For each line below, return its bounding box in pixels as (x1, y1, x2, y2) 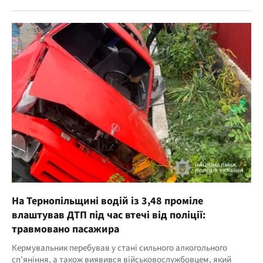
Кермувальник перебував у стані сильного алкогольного (12, 242, 227, 255)
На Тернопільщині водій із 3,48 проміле (12, 194, 203, 209)
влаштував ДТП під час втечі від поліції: (12, 208, 205, 223)
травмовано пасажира (12, 222, 119, 237)
